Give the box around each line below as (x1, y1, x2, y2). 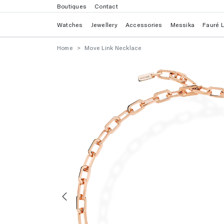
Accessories (125, 21, 162, 28)
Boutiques (57, 2, 87, 9)
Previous (64, 204, 102, 216)
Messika (170, 21, 195, 28)
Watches (57, 21, 83, 28)
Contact (94, 2, 118, 9)
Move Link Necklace (84, 44, 142, 51)
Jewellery (90, 21, 117, 28)
